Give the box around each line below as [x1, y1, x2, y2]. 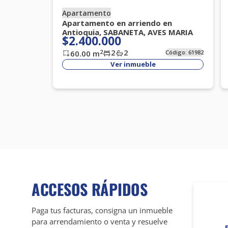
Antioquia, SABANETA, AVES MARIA [62, 27, 193, 38]
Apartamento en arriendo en [62, 18, 173, 28]
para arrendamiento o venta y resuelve [32, 216, 167, 227]
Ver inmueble [110, 60, 156, 69]
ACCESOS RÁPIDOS [32, 178, 148, 201]
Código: [165, 48, 189, 56]
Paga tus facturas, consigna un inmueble [32, 205, 173, 216]
